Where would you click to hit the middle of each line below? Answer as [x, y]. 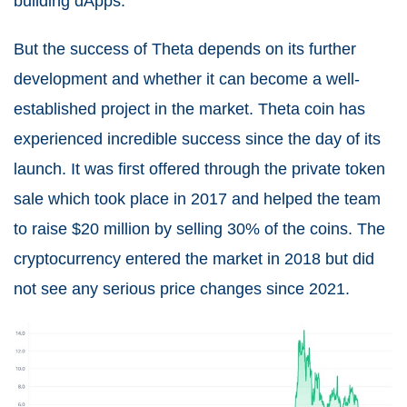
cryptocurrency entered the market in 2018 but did [194, 259]
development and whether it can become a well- [187, 79]
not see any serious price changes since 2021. [184, 289]
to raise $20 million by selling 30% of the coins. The [199, 229]
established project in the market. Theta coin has [189, 109]
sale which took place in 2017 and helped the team [197, 199]
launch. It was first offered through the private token [199, 169]
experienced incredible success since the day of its [197, 139]
